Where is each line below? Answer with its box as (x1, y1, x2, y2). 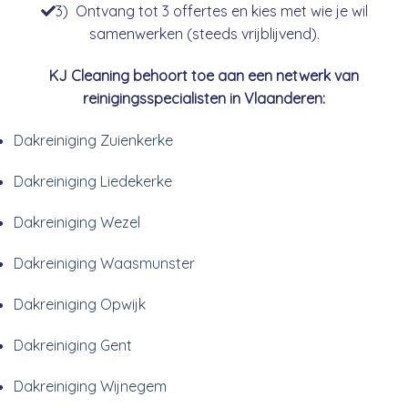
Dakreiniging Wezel (14, 212, 140, 231)
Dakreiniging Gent (14, 335, 132, 354)
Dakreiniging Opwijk (14, 294, 146, 313)
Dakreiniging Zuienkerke (14, 130, 173, 149)
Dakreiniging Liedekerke (14, 171, 172, 190)
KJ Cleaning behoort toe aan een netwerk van (49, 66, 359, 85)
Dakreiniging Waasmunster (14, 253, 195, 272)
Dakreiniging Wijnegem (14, 376, 167, 395)
